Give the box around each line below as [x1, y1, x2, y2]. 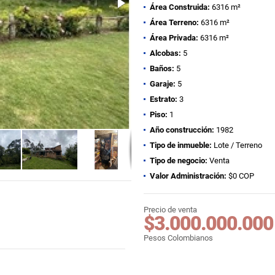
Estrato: [150, 95, 177, 104]
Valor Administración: [150, 171, 227, 180]
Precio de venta [144, 205, 197, 214]
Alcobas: [150, 48, 181, 58]
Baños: [150, 64, 174, 73]
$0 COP [227, 171, 254, 180]
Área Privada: [150, 33, 198, 42]
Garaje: [150, 79, 176, 88]
